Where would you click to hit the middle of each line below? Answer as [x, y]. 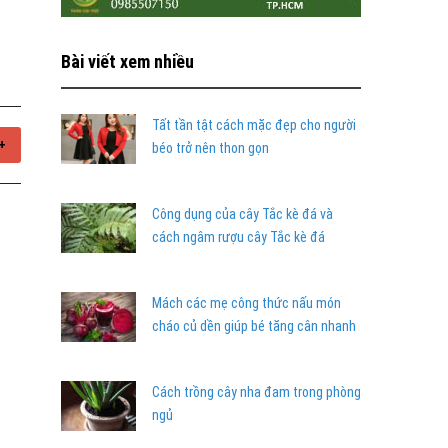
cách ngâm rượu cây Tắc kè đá [238, 237]
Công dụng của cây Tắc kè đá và [242, 214]
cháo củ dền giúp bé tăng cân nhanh [254, 326]
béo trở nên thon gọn [210, 148]
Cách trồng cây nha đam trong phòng [256, 392]
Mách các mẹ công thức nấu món [246, 303]
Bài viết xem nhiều [127, 61]
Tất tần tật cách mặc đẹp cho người [254, 125]
